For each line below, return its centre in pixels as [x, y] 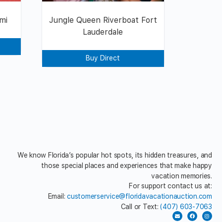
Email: [57, 196]
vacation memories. [182, 176]
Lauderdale [103, 32]
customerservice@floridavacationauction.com [139, 196]
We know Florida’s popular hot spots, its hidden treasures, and [114, 155]
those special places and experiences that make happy [127, 165]
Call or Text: [140, 207]
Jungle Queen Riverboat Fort [103, 20]
